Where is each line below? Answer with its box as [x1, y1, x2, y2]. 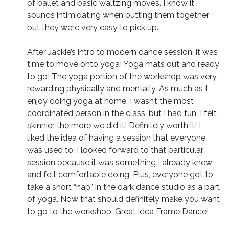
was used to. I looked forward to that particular [27, 145, 203, 155]
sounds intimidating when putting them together [27, 10, 209, 20]
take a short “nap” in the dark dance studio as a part [27, 182, 220, 192]
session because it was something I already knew [27, 157, 212, 167]
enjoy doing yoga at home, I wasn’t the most [27, 96, 194, 106]
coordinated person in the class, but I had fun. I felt [27, 108, 217, 118]
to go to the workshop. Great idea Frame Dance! [27, 207, 209, 216]
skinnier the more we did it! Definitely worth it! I [27, 121, 201, 130]
